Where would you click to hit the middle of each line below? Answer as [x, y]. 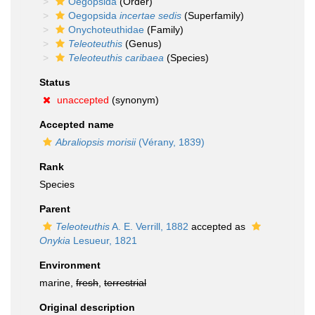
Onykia [55, 240]
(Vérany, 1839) [170, 142]
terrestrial [125, 283]
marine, [58, 283]
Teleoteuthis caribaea [116, 58]
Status [55, 82]
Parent [55, 209]
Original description [87, 307]
